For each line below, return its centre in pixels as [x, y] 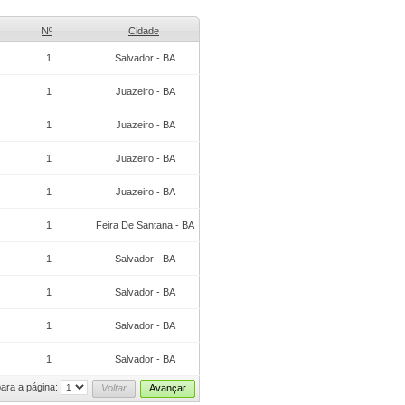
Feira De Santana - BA [145, 225]
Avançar [168, 388]
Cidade [144, 31]
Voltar [114, 388]
